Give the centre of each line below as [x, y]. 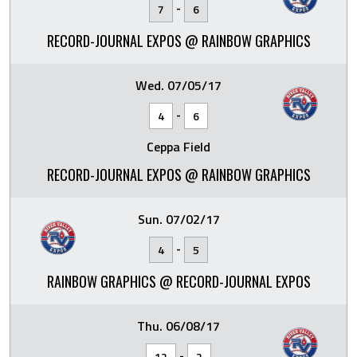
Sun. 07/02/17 [178, 219]
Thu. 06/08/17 [178, 326]
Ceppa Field [178, 147]
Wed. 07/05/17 [178, 85]
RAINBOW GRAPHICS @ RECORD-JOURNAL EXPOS [178, 281]
